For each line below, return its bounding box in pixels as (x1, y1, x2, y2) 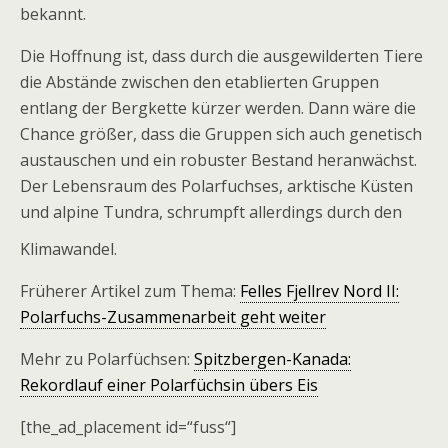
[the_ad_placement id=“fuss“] (20, 416, 236, 438)
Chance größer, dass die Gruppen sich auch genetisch (20, 123, 422, 145)
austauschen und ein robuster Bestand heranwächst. (20, 149, 417, 171)
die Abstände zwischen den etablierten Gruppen (20, 71, 379, 93)
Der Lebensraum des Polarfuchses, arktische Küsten (20, 175, 413, 197)
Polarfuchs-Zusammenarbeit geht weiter (20, 306, 326, 328)
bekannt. (20, 3, 90, 25)
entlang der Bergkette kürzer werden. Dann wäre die (20, 97, 416, 119)
